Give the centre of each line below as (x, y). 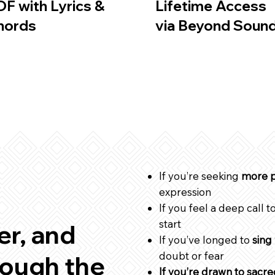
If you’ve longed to (206, 239)
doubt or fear (192, 255)
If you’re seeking (200, 176)
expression (185, 192)
